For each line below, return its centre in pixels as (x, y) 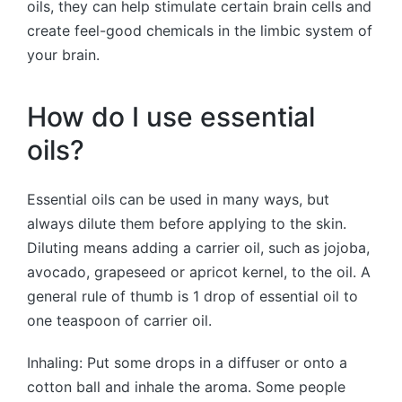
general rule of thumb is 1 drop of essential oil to (192, 296)
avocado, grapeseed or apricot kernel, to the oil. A (199, 271)
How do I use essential (171, 117)
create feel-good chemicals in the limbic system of (200, 30)
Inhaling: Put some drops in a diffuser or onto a (187, 362)
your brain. (63, 54)
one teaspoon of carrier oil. (119, 320)
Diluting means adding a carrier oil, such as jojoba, (198, 247)
